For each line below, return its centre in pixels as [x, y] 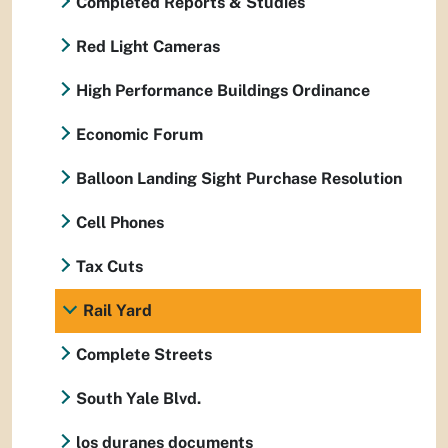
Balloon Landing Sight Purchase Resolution [239, 178]
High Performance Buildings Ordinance [223, 90]
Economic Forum [139, 134]
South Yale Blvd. [138, 398]
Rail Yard [117, 310]
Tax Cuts [109, 266]
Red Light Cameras [148, 46]
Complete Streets [144, 354]
